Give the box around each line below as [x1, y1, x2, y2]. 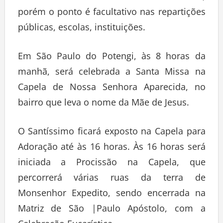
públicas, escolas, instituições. [17, 23, 145, 35]
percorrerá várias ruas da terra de [17, 173, 206, 186]
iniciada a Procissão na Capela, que [17, 158, 206, 170]
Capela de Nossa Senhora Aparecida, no [17, 83, 206, 95]
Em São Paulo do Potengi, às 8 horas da [17, 52, 206, 64]
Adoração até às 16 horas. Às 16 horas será [17, 142, 206, 155]
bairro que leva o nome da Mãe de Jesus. [17, 98, 189, 111]
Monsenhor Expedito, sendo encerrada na [17, 189, 206, 201]
